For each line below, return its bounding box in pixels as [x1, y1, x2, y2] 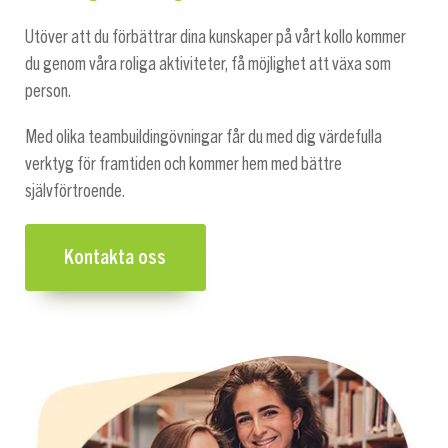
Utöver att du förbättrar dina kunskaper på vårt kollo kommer [25, 27, 406, 46]
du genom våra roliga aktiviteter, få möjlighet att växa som [25, 54, 391, 73]
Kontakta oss [64, 247, 167, 268]
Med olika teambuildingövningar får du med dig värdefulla [25, 127, 382, 146]
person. [25, 81, 72, 100]
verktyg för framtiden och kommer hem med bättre [25, 154, 342, 173]
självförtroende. [25, 181, 126, 200]
